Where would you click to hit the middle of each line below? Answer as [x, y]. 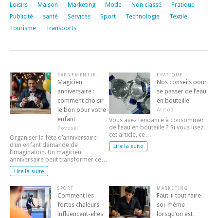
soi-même [171, 204]
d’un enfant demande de [44, 145]
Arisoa [165, 109]
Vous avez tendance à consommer [156, 120]
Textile [178, 16]
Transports [61, 28]
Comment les [75, 195]
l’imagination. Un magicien [45, 152]
